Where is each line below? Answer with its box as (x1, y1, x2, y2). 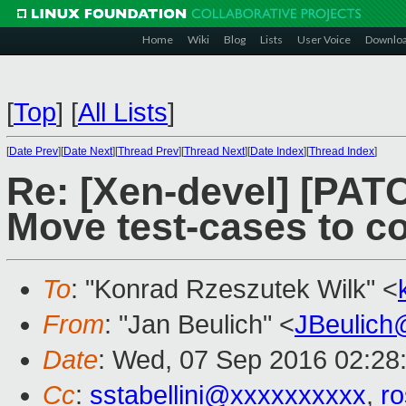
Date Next (63, 145, 112, 158)
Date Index (250, 145, 304, 158)
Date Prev (9, 145, 58, 158)
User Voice (297, 33, 351, 46)
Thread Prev (118, 145, 179, 158)
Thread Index (309, 145, 374, 158)
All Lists (78, 98, 168, 127)
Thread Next (184, 145, 245, 158)
